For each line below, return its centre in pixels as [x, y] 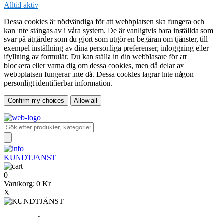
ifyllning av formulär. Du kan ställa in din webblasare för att [95, 56]
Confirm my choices [36, 100]
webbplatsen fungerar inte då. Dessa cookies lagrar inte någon [99, 74]
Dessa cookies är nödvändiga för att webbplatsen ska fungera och [104, 21]
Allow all [86, 100]
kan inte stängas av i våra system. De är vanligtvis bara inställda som [109, 30]
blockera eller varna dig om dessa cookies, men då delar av [94, 65]
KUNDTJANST [30, 157]
